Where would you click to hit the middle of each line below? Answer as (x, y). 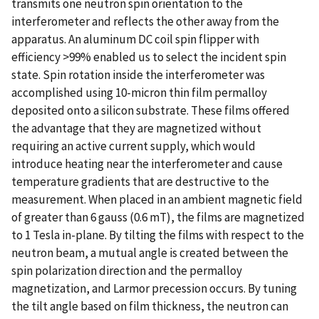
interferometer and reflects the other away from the (145, 21)
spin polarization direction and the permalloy (127, 270)
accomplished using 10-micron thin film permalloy (139, 92)
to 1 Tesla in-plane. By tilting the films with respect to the (158, 235)
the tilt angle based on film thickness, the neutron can (150, 306)
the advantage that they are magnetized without (136, 128)
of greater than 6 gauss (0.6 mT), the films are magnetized (158, 217)
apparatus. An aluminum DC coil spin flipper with (135, 39)
